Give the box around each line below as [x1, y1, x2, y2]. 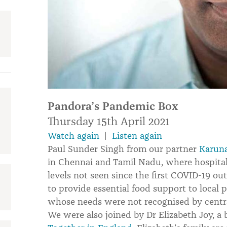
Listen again [112, 130, 162, 141]
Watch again [48, 130, 99, 141]
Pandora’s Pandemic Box [48, 99, 178, 113]
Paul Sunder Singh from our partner [48, 143, 199, 155]
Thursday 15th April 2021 [48, 114, 170, 128]
